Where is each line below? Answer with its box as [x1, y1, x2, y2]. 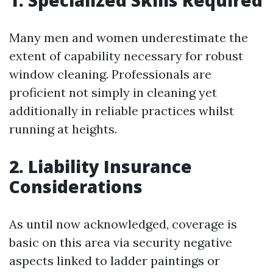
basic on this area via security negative [9, 235, 232, 250]
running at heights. [9, 121, 117, 136]
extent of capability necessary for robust [9, 48, 243, 63]
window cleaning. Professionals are [9, 66, 211, 82]
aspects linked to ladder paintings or [9, 253, 220, 268]
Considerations [9, 175, 143, 198]
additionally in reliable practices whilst [9, 103, 234, 118]
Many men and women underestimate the [9, 30, 248, 45]
